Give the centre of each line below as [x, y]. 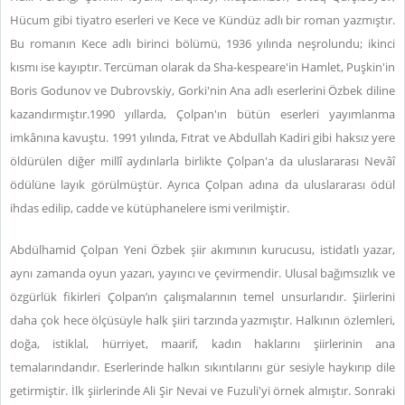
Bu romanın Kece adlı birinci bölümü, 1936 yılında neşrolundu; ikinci [202, 43]
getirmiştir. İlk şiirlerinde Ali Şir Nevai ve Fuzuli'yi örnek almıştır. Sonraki [202, 391]
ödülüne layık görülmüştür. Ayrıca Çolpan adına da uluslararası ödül [202, 184]
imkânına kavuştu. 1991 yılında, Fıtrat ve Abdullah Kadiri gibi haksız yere [202, 137]
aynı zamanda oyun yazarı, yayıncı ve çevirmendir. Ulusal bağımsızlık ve [202, 273]
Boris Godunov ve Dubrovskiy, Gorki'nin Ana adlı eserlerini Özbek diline [202, 90]
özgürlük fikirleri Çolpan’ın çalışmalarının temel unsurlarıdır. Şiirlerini [202, 297]
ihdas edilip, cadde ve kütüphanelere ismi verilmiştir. [150, 208]
